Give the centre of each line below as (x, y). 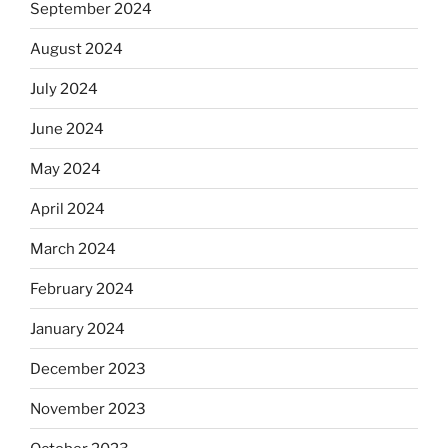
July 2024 (64, 88)
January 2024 (77, 328)
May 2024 (65, 168)
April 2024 (67, 208)
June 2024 (67, 128)
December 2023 (88, 368)
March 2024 (73, 248)
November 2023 (88, 408)
